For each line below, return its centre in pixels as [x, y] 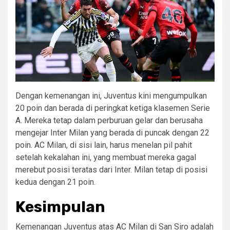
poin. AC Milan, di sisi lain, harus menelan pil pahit [104, 145]
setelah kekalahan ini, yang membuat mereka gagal [106, 157]
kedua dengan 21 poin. [55, 182]
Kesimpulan [60, 207]
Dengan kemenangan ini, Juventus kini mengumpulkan [111, 95]
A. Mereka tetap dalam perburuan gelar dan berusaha [109, 120]
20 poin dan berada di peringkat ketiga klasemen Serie [113, 108]
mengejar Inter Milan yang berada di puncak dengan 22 [112, 132]
